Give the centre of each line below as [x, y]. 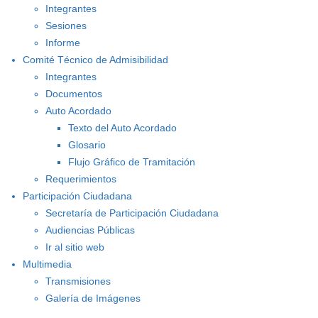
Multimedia [47, 264]
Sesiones [66, 26]
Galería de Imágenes [93, 298]
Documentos [74, 94]
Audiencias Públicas [90, 230]
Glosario [87, 145]
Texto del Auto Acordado [122, 128]
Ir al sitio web [75, 247]
